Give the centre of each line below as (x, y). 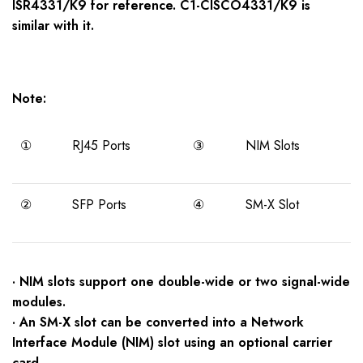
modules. (39, 302)
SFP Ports (99, 205)
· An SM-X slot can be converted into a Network (158, 322)
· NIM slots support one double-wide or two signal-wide (181, 282)
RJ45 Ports (101, 146)
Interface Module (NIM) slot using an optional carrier (172, 343)
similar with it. (53, 26)
